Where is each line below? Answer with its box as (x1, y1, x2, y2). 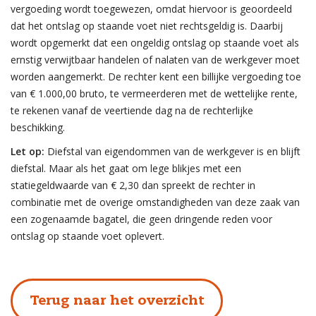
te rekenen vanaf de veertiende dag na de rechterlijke (11, 104, 253, 117)
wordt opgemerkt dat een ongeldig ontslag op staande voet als (11, 36, 299, 49)
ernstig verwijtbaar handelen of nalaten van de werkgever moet (11, 53, 300, 66)
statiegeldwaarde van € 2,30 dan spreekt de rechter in (11, 178, 255, 192)
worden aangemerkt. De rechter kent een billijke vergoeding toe (11, 70, 301, 83)
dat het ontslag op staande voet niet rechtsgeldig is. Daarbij (11, 19, 283, 32)
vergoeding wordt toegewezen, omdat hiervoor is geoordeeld (11, 2, 292, 16)
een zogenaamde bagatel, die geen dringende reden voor (11, 212, 272, 226)
